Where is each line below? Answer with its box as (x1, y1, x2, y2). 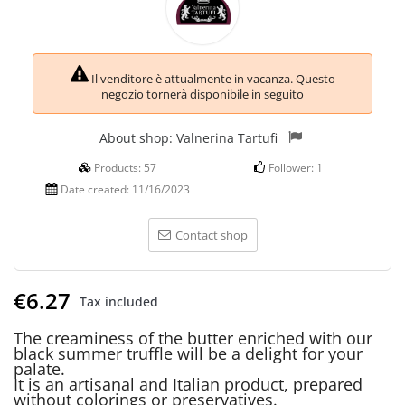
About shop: (99, 128, 176, 146)
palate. (14, 358, 65, 381)
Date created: (61, 182, 132, 198)
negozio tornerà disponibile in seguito (101, 86, 304, 103)
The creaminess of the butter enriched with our (14, 327, 372, 350)
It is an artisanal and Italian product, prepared (14, 373, 363, 396)
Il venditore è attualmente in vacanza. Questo (88, 71, 335, 88)
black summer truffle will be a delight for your (14, 343, 363, 365)
